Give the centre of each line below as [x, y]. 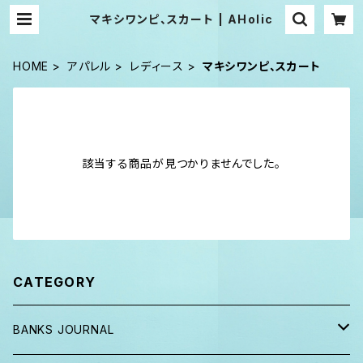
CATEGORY [55, 282]
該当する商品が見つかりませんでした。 [181, 163]
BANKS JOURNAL [64, 329]
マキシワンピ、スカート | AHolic [181, 19]
